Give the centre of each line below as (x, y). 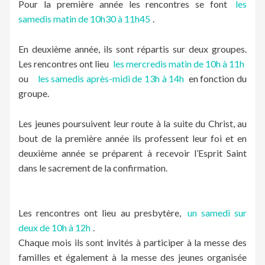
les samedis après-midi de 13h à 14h (111, 79)
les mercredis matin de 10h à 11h (179, 64)
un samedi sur (217, 213)
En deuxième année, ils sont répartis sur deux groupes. (132, 49)
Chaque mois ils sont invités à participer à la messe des (132, 243)
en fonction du (217, 79)
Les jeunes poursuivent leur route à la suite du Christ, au (132, 124)
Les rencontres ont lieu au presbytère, (102, 213)
